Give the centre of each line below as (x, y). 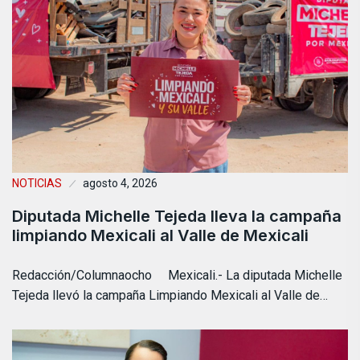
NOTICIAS (37, 184)
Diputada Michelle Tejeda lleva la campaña (177, 217)
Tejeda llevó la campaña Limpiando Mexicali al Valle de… (170, 296)
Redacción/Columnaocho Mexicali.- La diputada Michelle (177, 276)
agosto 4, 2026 (120, 184)
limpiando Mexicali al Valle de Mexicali (160, 236)
